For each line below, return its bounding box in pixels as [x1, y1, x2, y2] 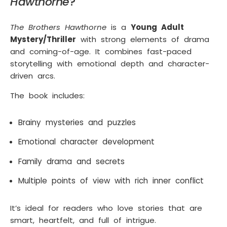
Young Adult [131, 22, 184, 33]
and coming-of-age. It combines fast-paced [10, 46, 192, 57]
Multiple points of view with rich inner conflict [18, 175, 204, 186]
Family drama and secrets [18, 156, 125, 167]
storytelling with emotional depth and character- [10, 58, 209, 69]
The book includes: [10, 90, 85, 101]
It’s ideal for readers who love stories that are [10, 202, 202, 213]
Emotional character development [18, 136, 155, 147]
